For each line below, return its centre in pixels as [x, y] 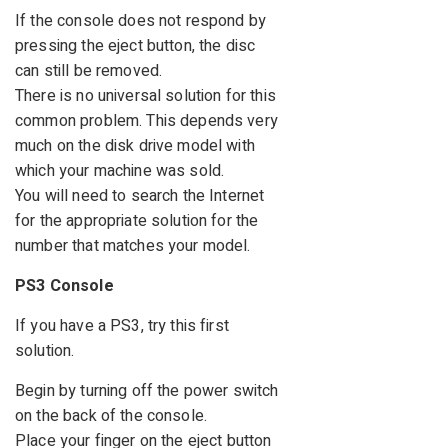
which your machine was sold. [120, 171]
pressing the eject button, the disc [135, 46]
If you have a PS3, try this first [122, 326]
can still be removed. [89, 71]
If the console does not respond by [141, 21]
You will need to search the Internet [140, 196]
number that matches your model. [133, 246]
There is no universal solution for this [145, 96]
